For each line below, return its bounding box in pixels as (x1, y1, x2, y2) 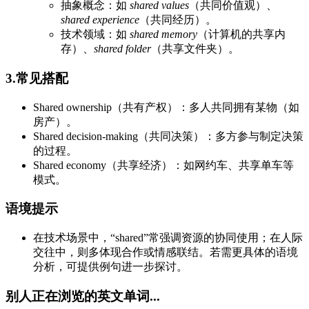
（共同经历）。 (139, 14, 217, 26)
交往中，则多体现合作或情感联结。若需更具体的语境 (33, 246, 298, 259)
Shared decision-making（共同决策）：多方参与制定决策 (33, 130, 303, 142)
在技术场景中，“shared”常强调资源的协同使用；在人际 (33, 232, 303, 244)
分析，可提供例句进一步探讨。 (33, 261, 188, 273)
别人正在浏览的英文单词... (6, 288, 160, 303)
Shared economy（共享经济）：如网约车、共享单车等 (33, 159, 294, 171)
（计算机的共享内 (197, 28, 286, 41)
